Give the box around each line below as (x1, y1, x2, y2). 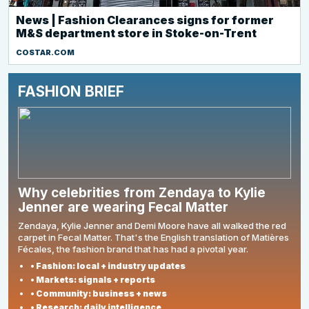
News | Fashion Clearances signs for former (16, 13, 274, 27)
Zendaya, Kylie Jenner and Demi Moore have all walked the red (18, 220, 286, 231)
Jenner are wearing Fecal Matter (18, 199, 228, 215)
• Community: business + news (30, 288, 167, 299)
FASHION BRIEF (18, 83, 124, 100)
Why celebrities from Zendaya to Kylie (18, 185, 266, 201)
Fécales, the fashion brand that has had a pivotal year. (18, 243, 248, 255)
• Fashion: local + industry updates (30, 261, 186, 271)
